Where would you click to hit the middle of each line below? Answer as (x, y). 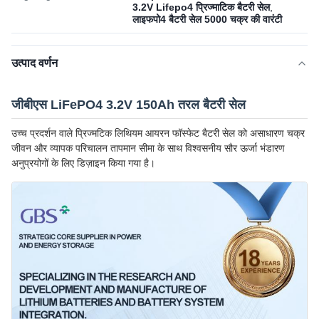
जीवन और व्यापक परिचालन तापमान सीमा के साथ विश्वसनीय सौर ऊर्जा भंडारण (148, 148)
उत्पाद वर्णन (35, 63)
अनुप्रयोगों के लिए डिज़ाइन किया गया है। (83, 163)
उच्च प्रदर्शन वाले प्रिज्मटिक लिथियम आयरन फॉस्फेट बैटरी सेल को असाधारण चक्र (158, 133)
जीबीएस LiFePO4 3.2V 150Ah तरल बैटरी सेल (129, 105)
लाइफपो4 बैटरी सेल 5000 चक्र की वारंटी (207, 19)
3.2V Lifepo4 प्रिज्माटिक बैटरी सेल (201, 7)
